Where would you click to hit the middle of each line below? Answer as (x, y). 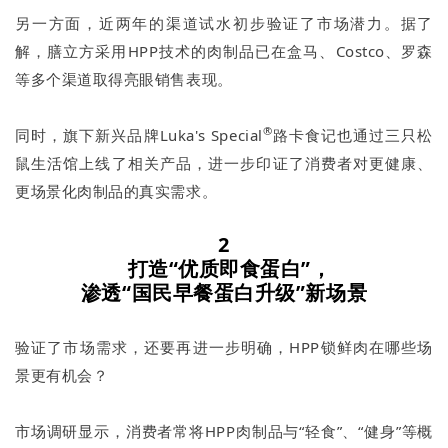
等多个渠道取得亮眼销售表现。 (124, 78)
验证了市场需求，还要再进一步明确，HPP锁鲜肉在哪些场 (224, 346)
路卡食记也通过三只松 (352, 134)
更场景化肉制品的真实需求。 (116, 190)
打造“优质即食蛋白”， (224, 268)
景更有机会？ (62, 374)
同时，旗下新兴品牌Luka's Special (139, 134)
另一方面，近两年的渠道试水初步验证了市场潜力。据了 (224, 22)
